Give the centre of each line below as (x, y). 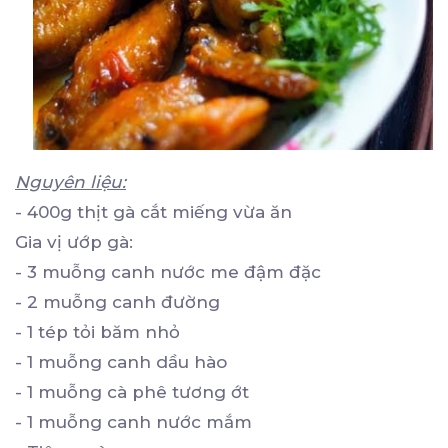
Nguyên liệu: (70, 182)
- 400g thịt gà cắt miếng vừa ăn (153, 212)
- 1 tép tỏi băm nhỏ (97, 332)
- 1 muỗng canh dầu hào (121, 362)
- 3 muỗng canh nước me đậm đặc (168, 272)
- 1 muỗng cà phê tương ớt (132, 392)
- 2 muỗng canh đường (117, 302)
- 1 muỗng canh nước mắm (133, 422)
